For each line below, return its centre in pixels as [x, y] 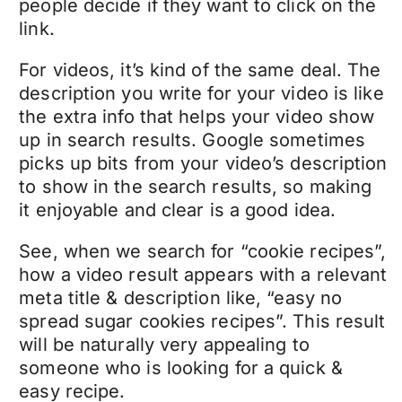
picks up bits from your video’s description [203, 163]
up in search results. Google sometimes [192, 140]
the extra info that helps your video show [197, 116]
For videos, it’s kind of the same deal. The [200, 70]
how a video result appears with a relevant [203, 274]
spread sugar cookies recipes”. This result [202, 321]
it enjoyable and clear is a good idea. [180, 210]
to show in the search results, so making [196, 186]
